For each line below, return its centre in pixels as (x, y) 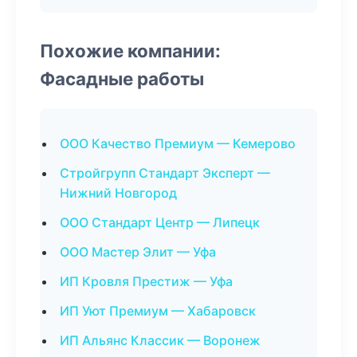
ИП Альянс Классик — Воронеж (160, 340)
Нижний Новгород (118, 193)
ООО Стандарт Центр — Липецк (160, 222)
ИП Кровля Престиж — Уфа (146, 281)
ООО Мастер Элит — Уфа (138, 252)
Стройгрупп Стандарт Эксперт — (165, 173)
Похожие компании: (130, 51)
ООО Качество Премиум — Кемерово (178, 143)
